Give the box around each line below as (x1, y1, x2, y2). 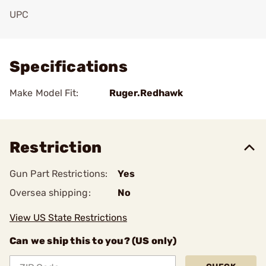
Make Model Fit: (9, 87, 79, 99)
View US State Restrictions (9, 212, 127, 223)
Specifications (9, 58, 128, 76)
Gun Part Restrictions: (9, 168, 108, 179)
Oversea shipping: (9, 187, 91, 198)
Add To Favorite (26, 26, 96, 37)
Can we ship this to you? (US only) (9, 235, 176, 246)
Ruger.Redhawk (109, 87, 183, 99)
